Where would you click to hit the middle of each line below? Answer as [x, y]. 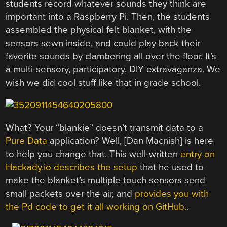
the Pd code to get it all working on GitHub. [96, 207]
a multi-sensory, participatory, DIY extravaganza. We [113, 70]
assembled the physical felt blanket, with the [99, 30]
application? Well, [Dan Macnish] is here [130, 141]
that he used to [171, 167]
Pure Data [27, 141]
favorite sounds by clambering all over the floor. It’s [111, 56]
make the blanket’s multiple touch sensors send [106, 181]
